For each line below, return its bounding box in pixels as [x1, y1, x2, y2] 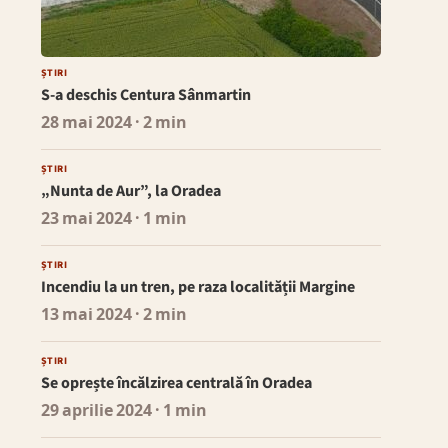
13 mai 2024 [40, 304, 132, 327]
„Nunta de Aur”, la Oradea [40, 180, 221, 203]
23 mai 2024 [40, 208, 132, 231]
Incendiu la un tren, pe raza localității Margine [40, 276, 355, 299]
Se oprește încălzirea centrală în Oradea [40, 372, 312, 395]
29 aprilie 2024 [40, 400, 152, 423]
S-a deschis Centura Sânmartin [40, 84, 251, 107]
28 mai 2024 [40, 112, 132, 135]
